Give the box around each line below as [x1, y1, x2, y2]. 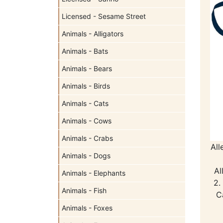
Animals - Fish [62, 186, 107, 195]
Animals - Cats [62, 99, 109, 108]
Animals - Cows [62, 116, 111, 125]
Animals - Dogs [62, 151, 111, 160]
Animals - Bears [62, 64, 112, 73]
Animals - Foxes [62, 204, 112, 212]
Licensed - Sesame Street [62, 12, 146, 20]
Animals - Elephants [62, 169, 125, 177]
